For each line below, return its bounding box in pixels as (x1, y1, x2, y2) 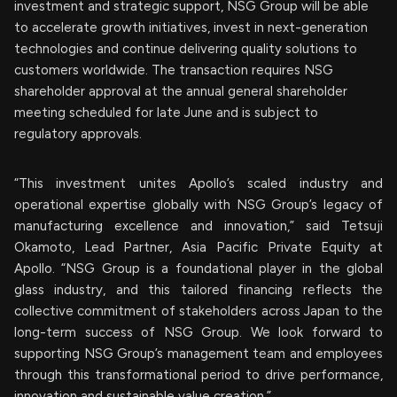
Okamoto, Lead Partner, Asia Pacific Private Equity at (14, 239, 383, 256)
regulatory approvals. (14, 126, 142, 143)
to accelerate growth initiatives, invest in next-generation (14, 19, 368, 36)
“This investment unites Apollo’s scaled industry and (14, 175, 383, 192)
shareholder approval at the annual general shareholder (14, 83, 347, 100)
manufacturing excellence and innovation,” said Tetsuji (14, 218, 383, 235)
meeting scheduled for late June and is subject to (14, 105, 318, 121)
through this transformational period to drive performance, (14, 367, 383, 384)
